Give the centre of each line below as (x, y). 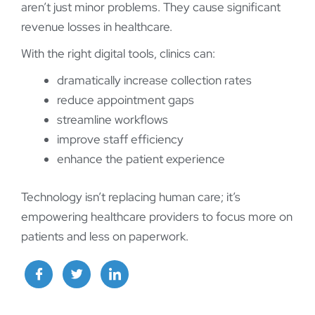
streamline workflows (112, 120)
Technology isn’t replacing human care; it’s (131, 197)
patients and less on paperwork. (105, 236)
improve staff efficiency (120, 140)
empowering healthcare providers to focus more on (157, 216)
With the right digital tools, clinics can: (118, 54)
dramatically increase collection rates (154, 81)
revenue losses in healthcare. (97, 27)
